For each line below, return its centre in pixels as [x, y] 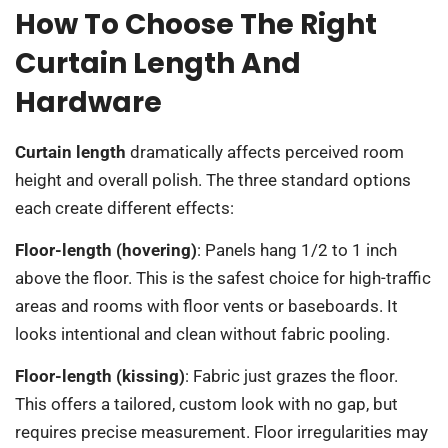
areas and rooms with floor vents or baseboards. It [206, 306]
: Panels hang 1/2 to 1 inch [297, 250]
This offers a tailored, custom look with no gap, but [206, 404]
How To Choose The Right [196, 24]
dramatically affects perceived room [265, 151]
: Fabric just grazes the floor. [291, 376]
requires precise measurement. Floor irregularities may [221, 432]
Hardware [88, 102]
